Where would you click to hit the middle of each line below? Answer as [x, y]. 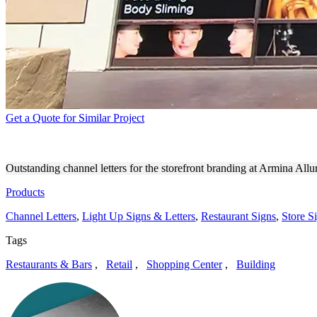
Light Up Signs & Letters [139, 216]
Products [25, 192]
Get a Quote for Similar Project [75, 117]
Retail [119, 264]
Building [256, 264]
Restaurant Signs [238, 216]
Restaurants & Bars [49, 264]
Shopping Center [184, 264]
